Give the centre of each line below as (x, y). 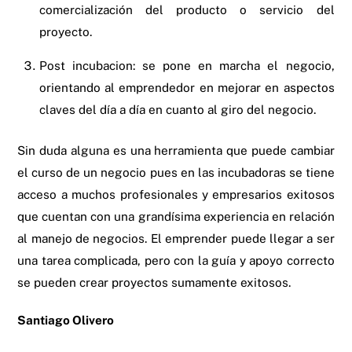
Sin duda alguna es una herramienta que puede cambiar (176, 150)
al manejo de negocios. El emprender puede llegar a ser (176, 238)
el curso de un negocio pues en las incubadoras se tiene (176, 172)
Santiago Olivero (66, 319)
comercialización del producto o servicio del (187, 9)
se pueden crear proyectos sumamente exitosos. (154, 282)
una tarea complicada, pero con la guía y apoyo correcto (176, 260)
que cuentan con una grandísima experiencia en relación (176, 216)
